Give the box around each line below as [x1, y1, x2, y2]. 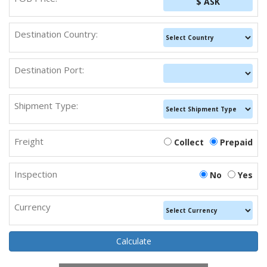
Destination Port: [14, 64, 84, 76]
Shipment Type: [14, 100, 78, 112]
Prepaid [220, 136, 253, 148]
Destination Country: [14, 28, 98, 41]
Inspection [14, 168, 57, 181]
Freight [14, 135, 44, 148]
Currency [14, 201, 51, 213]
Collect [174, 136, 204, 148]
